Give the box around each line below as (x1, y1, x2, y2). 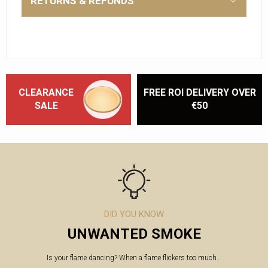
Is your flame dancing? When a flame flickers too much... (46, 253, 222, 262)
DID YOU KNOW (104, 208, 164, 220)
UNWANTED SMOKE (67, 225, 201, 242)
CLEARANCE (19, 86, 74, 98)
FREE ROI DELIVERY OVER (143, 86, 256, 98)
